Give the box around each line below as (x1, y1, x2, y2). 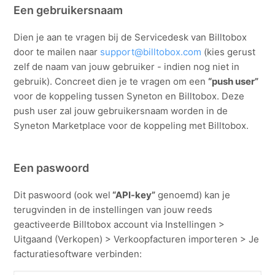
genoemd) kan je (155, 188, 231, 201)
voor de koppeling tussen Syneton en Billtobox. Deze (14, 90, 245, 102)
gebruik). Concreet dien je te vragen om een (14, 75, 209, 87)
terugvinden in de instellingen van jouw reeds (14, 203, 213, 215)
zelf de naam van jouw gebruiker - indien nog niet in (14, 60, 240, 72)
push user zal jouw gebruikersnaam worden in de (14, 104, 228, 117)
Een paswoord (14, 161, 90, 174)
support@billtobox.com (100, 45, 202, 58)
